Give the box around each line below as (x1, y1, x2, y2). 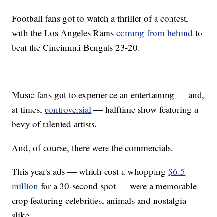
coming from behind (116, 27, 193, 39)
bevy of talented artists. (12, 118, 97, 130)
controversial (45, 103, 92, 116)
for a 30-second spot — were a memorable (38, 180, 197, 192)
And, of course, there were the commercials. (12, 141, 174, 154)
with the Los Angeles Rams (12, 27, 117, 39)
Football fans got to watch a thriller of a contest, (12, 12, 189, 25)
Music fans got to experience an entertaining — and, (12, 89, 205, 101)
